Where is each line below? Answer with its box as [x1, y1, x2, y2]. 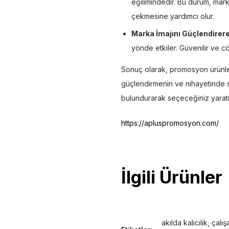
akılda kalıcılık [162, 218, 208, 227]
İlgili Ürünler [121, 166, 222, 188]
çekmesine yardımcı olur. [131, 11, 214, 20]
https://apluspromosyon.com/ [121, 118, 219, 127]
